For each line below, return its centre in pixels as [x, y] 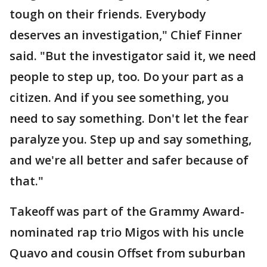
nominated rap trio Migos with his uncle [127, 232]
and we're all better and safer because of [129, 160]
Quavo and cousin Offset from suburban [128, 253]
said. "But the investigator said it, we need [133, 55]
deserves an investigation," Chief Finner [126, 35]
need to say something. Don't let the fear [129, 118]
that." [27, 181]
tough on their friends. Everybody [108, 14]
